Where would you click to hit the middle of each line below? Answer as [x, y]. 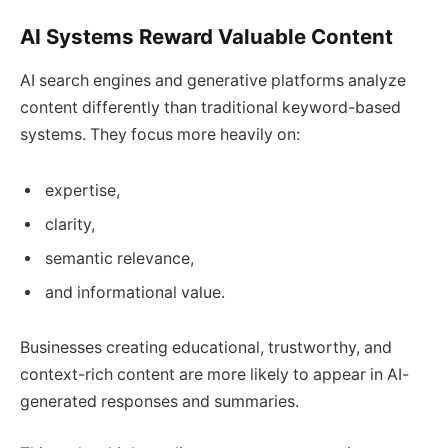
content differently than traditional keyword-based [210, 108]
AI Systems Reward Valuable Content [206, 36]
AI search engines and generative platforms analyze [213, 81]
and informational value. [135, 292]
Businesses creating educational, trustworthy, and [206, 348]
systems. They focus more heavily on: [160, 135]
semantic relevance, [119, 258]
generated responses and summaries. [159, 402]
